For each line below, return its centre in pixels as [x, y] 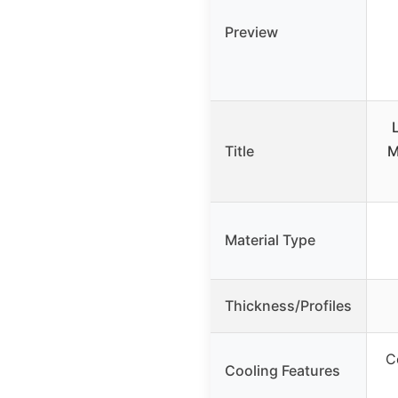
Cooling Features [283, 370]
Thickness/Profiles [288, 305]
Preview [251, 32]
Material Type [270, 239]
